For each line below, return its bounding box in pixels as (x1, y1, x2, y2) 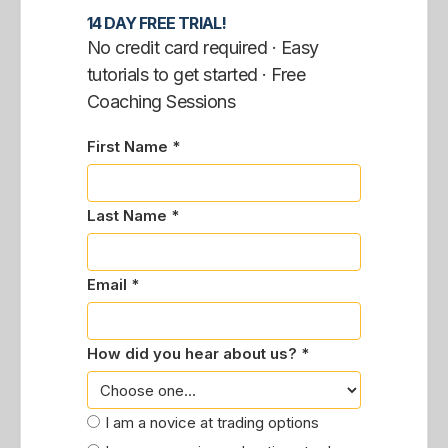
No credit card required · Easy (86, 37, 319, 58)
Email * (86, 275, 139, 294)
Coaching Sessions (86, 91, 236, 112)
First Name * (86, 137, 180, 156)
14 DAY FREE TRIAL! (86, 13, 227, 33)
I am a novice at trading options (104, 413, 319, 432)
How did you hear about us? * (86, 344, 309, 363)
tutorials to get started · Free (86, 64, 306, 85)
